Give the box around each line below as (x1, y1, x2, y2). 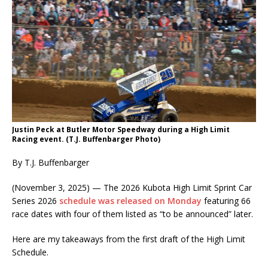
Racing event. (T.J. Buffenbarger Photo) (12, 134, 160, 145)
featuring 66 (202, 195, 251, 207)
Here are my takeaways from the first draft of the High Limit (12, 233, 245, 245)
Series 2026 (12, 195, 59, 207)
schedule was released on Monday (59, 195, 202, 207)
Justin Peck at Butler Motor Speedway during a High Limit (12, 124, 230, 135)
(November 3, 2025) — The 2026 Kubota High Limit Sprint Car (12, 182, 252, 194)
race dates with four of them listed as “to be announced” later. (12, 208, 253, 220)
